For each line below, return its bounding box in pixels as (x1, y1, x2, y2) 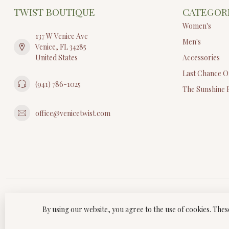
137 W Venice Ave (35, 31, 88, 41)
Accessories (182, 53, 220, 63)
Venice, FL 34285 (35, 42, 86, 52)
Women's (182, 21, 211, 31)
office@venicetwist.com (35, 108, 110, 118)
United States (35, 53, 78, 63)
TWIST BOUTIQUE (14, 5, 95, 19)
